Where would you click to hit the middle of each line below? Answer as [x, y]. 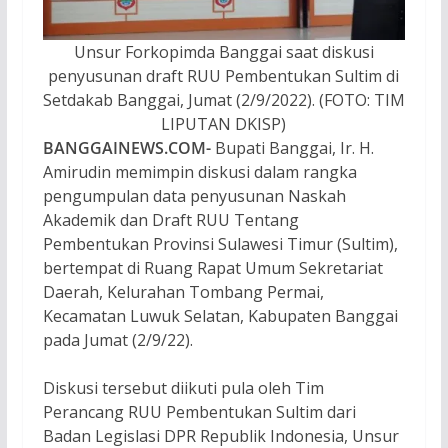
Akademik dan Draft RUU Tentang [170, 219]
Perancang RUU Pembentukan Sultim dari [199, 411]
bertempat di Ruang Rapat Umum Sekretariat [212, 267]
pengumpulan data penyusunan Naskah [194, 195]
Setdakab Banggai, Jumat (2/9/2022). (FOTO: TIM [223, 99]
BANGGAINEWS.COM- [126, 147]
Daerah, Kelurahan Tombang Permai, [183, 291]
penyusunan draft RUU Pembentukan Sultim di [224, 75]
